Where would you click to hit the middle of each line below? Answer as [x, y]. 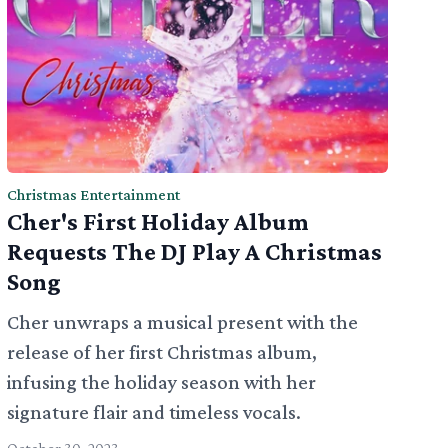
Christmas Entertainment [93, 195]
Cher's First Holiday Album [157, 222]
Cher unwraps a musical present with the [182, 322]
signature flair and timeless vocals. [153, 412]
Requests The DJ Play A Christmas [194, 252]
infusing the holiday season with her [161, 382]
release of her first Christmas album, [161, 352]
